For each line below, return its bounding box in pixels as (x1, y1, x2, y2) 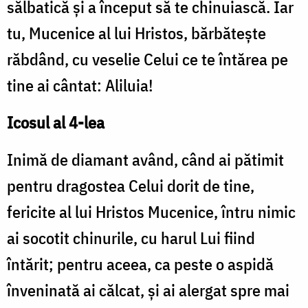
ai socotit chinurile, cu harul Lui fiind (7, 227, 255, 250)
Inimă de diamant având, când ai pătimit (7, 148, 284, 171)
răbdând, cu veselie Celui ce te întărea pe (7, 48, 288, 71)
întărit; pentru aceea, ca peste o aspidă (7, 253, 274, 276)
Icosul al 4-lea (7, 111, 104, 134)
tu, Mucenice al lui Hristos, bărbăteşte (7, 22, 266, 45)
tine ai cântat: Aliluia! (7, 74, 153, 97)
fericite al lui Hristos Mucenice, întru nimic (7, 201, 296, 223)
